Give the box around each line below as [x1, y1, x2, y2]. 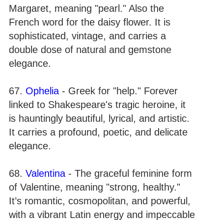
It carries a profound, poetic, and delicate [9, 127, 188, 137]
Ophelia [26, 85, 59, 96]
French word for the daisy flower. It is [9, 17, 170, 27]
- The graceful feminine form [65, 168, 192, 179]
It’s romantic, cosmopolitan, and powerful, [9, 195, 191, 206]
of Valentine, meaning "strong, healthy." [9, 182, 180, 192]
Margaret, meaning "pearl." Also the [9, 3, 164, 14]
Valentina [26, 168, 65, 179]
